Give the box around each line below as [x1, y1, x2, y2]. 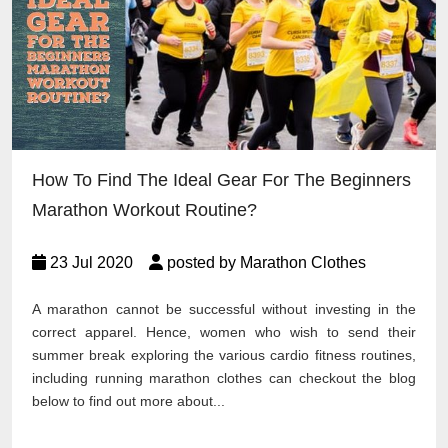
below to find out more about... [32, 393, 225, 410]
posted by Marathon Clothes [163, 254, 366, 272]
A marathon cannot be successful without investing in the [32, 301, 416, 318]
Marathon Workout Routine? [32, 200, 257, 221]
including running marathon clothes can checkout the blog [32, 370, 416, 387]
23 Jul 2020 [46, 254, 149, 272]
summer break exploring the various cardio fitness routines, [32, 347, 416, 364]
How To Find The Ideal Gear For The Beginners [32, 170, 411, 191]
